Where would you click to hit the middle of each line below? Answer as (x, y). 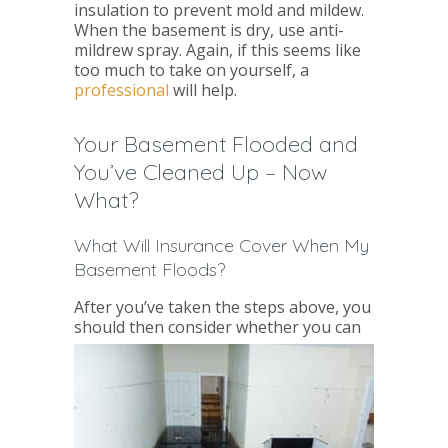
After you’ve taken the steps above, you (222, 306)
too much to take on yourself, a (191, 69)
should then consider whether (188, 326)
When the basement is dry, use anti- (209, 29)
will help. (205, 89)
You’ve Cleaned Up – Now (200, 171)
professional (123, 89)
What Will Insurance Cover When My (221, 245)
